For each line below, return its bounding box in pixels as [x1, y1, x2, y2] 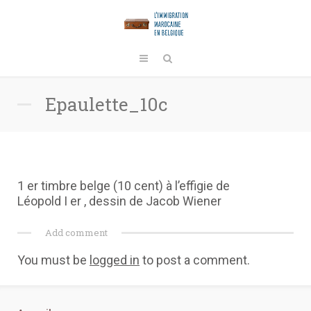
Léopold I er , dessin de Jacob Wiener [17, 194, 221, 208]
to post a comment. [140, 253, 250, 267]
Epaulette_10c [45, 92, 168, 116]
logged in [90, 253, 140, 267]
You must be [17, 253, 90, 267]
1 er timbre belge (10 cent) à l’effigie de [17, 178, 230, 193]
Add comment [45, 226, 108, 239]
